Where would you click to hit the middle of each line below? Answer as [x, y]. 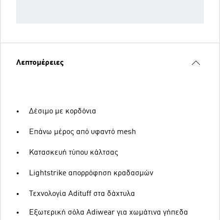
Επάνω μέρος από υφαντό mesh [82, 132]
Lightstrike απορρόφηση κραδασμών [91, 173]
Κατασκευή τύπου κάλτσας [74, 153]
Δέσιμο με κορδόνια [63, 111]
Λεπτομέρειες [40, 63]
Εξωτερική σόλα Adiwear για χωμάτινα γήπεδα [109, 213]
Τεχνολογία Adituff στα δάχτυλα [82, 194]
